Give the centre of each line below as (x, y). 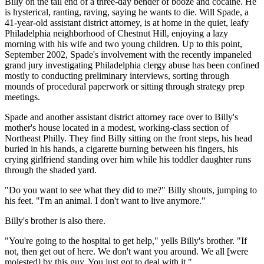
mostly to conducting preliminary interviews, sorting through (117, 75)
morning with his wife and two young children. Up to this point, (123, 44)
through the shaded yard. (51, 170)
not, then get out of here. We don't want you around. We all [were (126, 251)
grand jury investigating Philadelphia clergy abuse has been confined (132, 65)
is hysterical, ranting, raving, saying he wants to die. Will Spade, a (127, 12)
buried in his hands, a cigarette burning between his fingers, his (121, 148)
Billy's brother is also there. (55, 220)
